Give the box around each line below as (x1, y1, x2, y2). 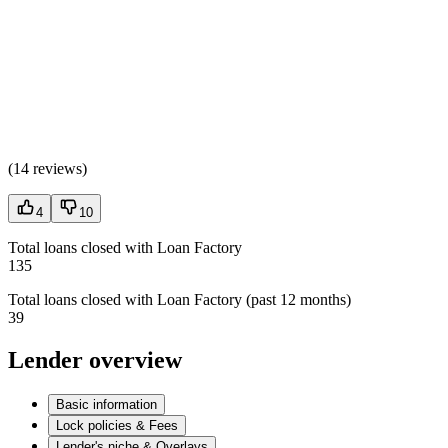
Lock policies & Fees (56, 418, 178, 434)
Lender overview (8, 347, 182, 374)
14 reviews (13, 160, 82, 178)
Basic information (56, 397, 157, 413)
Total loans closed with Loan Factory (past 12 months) (8, 291, 351, 309)
